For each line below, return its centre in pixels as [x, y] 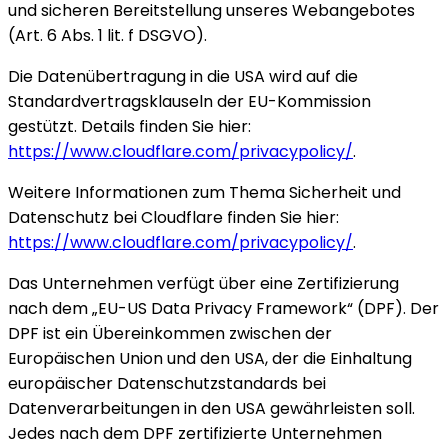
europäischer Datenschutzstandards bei [167, 383]
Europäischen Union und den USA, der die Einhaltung [210, 358]
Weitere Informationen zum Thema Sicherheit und [204, 192]
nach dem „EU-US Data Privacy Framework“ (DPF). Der [223, 308]
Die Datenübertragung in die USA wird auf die [183, 76]
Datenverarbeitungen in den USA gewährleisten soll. [211, 408]
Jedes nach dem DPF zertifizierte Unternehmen [195, 433]
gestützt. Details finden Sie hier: [129, 126]
